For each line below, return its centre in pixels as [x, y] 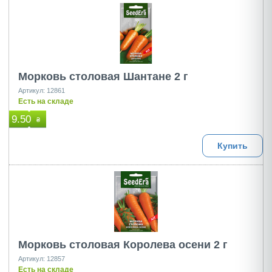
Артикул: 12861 [42, 90]
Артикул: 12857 [42, 259]
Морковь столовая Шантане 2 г [103, 76]
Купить [233, 146]
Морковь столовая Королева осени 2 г [123, 245]
